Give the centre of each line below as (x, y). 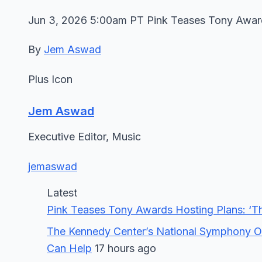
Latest (62, 193)
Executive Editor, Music (85, 137)
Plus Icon (50, 79)
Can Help (69, 248)
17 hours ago (124, 248)
